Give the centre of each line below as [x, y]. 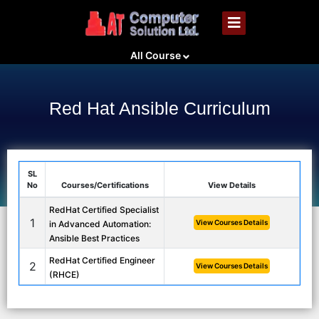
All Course [156, 55]
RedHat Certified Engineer [102, 260]
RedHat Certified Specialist [104, 210]
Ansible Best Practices [94, 238]
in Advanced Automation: [100, 224]
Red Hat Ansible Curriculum [159, 108]
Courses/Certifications [105, 185]
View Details [232, 185]
